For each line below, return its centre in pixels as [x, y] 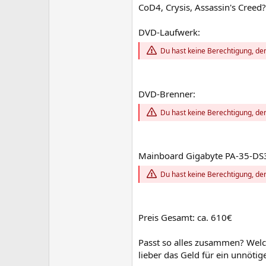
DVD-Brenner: [167, 94]
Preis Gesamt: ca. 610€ [185, 218]
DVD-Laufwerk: [169, 32]
